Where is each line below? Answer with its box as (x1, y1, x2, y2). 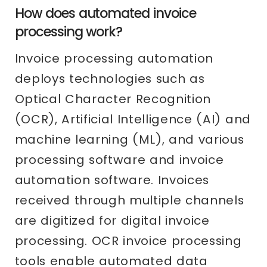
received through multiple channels (14, 192, 244, 209)
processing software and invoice (14, 151, 224, 169)
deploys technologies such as (14, 70, 205, 88)
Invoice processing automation (14, 50, 214, 67)
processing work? (14, 22, 123, 42)
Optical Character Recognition (14, 91, 212, 108)
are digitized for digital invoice (14, 212, 210, 229)
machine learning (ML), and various (14, 131, 244, 148)
